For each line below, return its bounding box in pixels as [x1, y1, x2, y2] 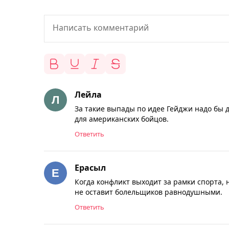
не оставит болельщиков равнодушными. [75, 187, 222, 197]
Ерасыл [75, 162, 106, 173]
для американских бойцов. [75, 113, 169, 124]
